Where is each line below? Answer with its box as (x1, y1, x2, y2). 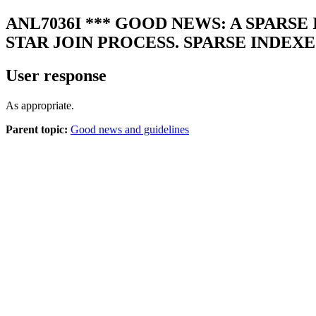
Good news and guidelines (71, 123, 189, 135)
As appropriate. (6, 99, 74, 111)
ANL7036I (6, 13, 81, 32)
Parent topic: (6, 123, 68, 135)
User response (6, 66, 107, 85)
